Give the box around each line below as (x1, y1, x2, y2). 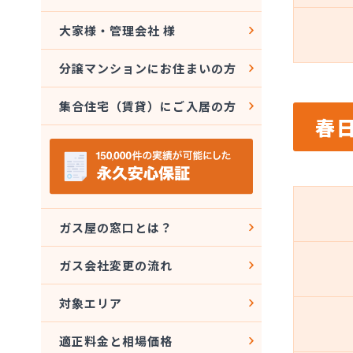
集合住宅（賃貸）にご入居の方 (59, 98, 236, 114)
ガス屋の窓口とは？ (59, 219, 173, 236)
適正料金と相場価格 (59, 333, 173, 350)
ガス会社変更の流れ (59, 257, 173, 274)
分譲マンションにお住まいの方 (59, 60, 236, 76)
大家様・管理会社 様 (59, 22, 176, 39)
